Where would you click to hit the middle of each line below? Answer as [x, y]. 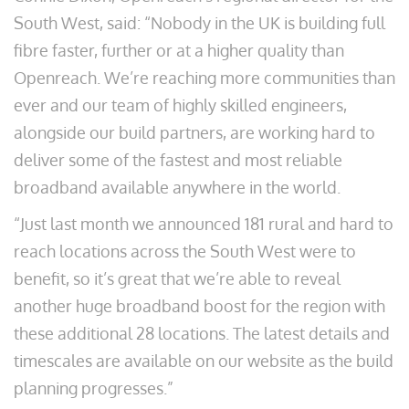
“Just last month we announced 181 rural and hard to [204, 224]
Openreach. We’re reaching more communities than [204, 78]
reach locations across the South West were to [185, 251]
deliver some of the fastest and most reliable [178, 160]
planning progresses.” [94, 388]
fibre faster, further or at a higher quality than [179, 50]
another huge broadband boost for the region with [199, 306]
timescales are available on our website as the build [204, 361]
